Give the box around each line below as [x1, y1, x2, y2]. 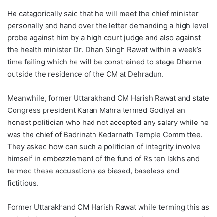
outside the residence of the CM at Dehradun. [7, 69, 164, 79]
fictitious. [7, 178, 39, 188]
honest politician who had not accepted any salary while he [7, 118, 209, 127]
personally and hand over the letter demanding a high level [7, 21, 209, 31]
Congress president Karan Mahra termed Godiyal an [7, 106, 185, 115]
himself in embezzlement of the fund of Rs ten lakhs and [7, 154, 200, 164]
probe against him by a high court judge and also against [7, 33, 201, 43]
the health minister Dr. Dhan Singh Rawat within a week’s [7, 45, 201, 55]
